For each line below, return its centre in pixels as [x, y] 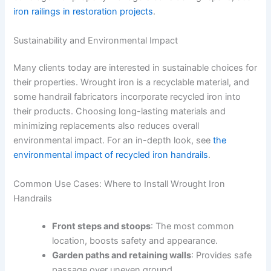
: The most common [193, 226]
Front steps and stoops [102, 226]
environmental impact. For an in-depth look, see [113, 141]
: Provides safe [222, 255]
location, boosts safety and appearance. [135, 240]
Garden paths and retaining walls [122, 255]
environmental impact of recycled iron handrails [111, 155]
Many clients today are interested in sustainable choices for [135, 68]
